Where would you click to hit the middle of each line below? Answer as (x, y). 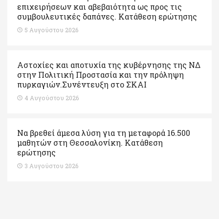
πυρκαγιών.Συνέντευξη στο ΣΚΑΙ (82, 84)
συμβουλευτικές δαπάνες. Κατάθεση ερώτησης (107, 16)
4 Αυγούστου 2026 (52, 98)
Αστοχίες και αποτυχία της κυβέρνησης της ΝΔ (109, 65)
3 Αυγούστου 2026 (51, 165)
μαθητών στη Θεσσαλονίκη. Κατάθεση (90, 142)
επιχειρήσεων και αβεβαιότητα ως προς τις (99, 6)
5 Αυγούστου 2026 (51, 30)
